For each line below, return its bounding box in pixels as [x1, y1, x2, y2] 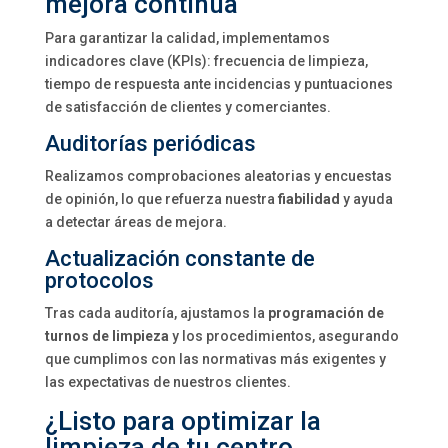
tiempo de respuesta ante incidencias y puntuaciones [44, 76, 393, 92]
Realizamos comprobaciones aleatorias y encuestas [44, 168, 392, 184]
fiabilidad [277, 191, 340, 207]
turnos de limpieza [44, 328, 169, 344]
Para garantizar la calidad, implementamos [44, 30, 330, 46]
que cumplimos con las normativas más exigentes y [44, 351, 386, 367]
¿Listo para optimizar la [44, 406, 321, 436]
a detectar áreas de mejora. [44, 214, 227, 230]
